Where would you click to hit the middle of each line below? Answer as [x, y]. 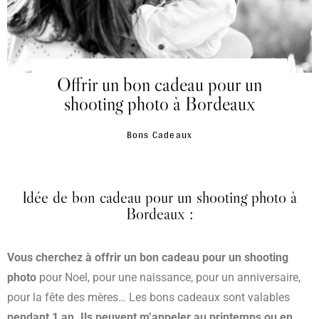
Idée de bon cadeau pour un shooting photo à [159, 198]
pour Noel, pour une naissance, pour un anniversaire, [170, 278]
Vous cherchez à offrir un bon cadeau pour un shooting [148, 258]
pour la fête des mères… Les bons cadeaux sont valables [148, 298]
